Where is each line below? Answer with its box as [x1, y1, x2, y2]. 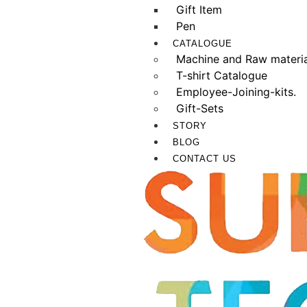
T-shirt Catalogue [176, 69, 267, 83]
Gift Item [176, 3, 222, 17]
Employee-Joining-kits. [176, 85, 296, 99]
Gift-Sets [176, 101, 223, 116]
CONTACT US [173, 153, 236, 164]
